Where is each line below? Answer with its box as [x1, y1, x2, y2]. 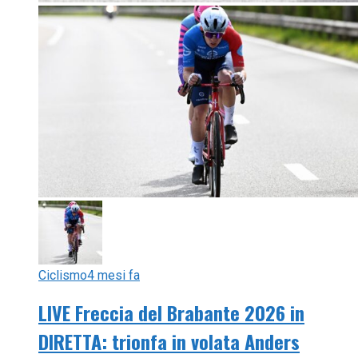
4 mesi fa [87, 267, 140, 283]
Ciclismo [38, 267, 87, 283]
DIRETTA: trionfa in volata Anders [38, 327, 300, 356]
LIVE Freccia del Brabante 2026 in [38, 298, 304, 328]
